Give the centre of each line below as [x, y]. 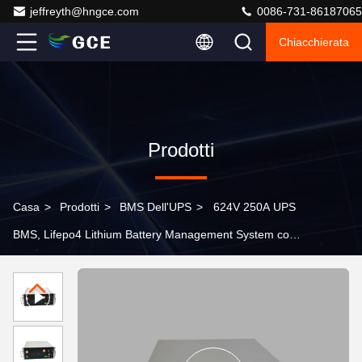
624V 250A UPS [255, 207]
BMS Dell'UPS [156, 207]
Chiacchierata [314, 42]
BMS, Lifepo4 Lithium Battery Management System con [154, 234]
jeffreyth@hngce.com [84, 11]
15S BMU [37, 262]
